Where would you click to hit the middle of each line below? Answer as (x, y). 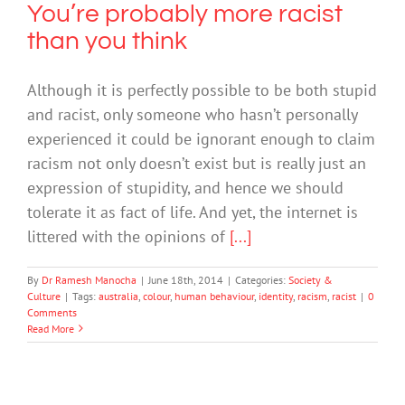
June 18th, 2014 (186, 279)
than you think (107, 41)
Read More (51, 328)
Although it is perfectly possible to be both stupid (202, 89)
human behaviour (214, 296)
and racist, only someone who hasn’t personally (192, 114)
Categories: (262, 279)
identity (276, 296)
